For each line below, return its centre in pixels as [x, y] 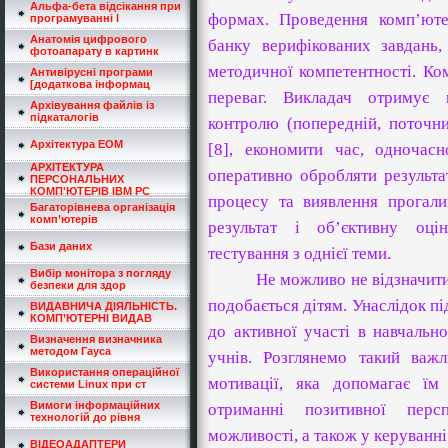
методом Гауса [70, 351]
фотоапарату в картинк [94, 51]
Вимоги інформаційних [95, 405]
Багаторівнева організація [102, 207]
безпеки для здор [78, 285]
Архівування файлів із [92, 105]
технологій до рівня [85, 417]
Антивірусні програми [91, 72]
